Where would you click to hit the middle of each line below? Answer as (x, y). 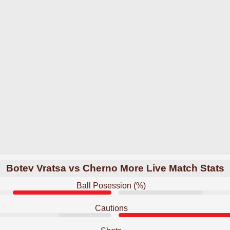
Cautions (111, 208)
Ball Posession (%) (111, 186)
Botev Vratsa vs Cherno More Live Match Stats (115, 168)
